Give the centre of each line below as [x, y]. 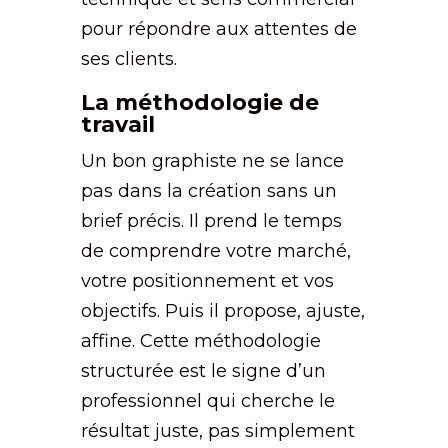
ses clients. [128, 58]
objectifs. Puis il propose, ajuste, [222, 310]
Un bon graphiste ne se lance [212, 160]
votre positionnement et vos [207, 280]
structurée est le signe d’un [203, 370]
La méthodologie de [199, 102]
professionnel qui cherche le [207, 400]
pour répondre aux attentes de [218, 28]
